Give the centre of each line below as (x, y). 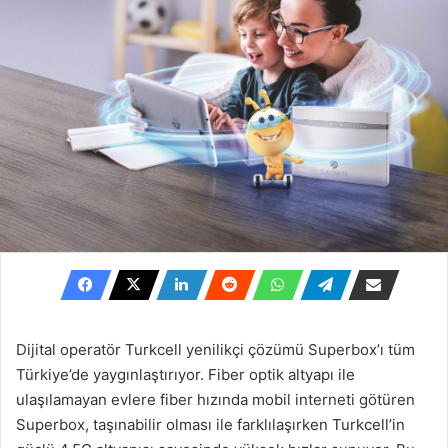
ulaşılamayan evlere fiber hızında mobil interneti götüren (215, 399)
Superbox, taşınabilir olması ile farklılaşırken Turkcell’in (210, 424)
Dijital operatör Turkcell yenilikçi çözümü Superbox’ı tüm (215, 349)
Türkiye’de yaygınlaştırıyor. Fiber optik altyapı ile (185, 374)
